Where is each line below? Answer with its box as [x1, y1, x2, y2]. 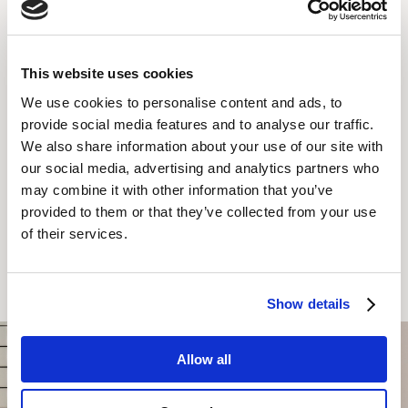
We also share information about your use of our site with [21, 138, 383, 154]
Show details [267, 296, 351, 311]
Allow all [177, 351, 231, 367]
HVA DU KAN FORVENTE [132, 101, 276, 116]
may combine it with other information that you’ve [21, 181, 333, 198]
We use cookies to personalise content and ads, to [21, 94, 342, 110]
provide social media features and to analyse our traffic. [21, 116, 374, 132]
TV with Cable [60, 47, 148, 64]
